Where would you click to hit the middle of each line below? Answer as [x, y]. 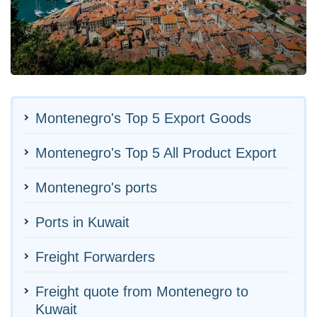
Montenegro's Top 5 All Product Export [156, 152]
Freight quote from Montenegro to [142, 291]
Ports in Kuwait [82, 222]
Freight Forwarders [95, 257]
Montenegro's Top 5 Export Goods [143, 118]
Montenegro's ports [96, 187]
